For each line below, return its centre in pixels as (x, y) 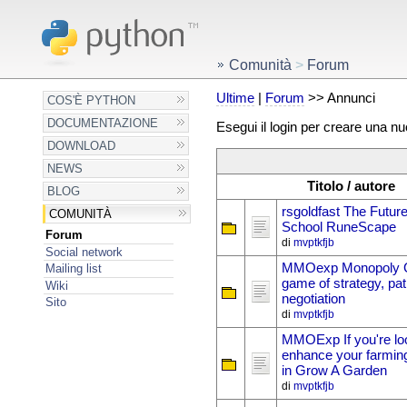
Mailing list (73, 269)
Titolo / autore (351, 187)
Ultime (235, 98)
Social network (84, 252)
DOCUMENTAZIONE (103, 123)
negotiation (313, 299)
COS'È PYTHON (92, 100)
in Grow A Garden (334, 371)
